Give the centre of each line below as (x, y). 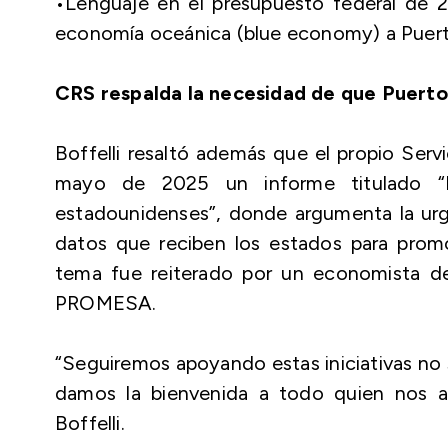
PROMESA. (106, 303)
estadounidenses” (136, 213)
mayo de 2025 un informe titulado (246, 183)
